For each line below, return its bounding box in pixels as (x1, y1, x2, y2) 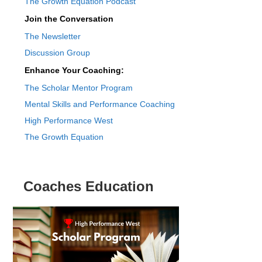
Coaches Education (23, 178, 154, 194)
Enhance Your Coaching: (24, 65, 124, 75)
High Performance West (24, 115, 113, 125)
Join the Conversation (24, 13, 113, 23)
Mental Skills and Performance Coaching (24, 99, 175, 109)
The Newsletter (24, 31, 81, 41)
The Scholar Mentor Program (24, 82, 133, 92)
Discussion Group (24, 47, 90, 57)
